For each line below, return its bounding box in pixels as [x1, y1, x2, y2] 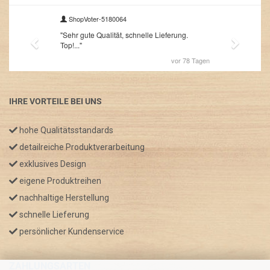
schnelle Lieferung [17, 210, 89, 220]
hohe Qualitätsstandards [17, 125, 113, 136]
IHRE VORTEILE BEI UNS [9, 96, 102, 107]
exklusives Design [17, 159, 86, 169]
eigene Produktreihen [17, 176, 101, 186]
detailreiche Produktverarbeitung [17, 142, 145, 152]
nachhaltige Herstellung [17, 193, 109, 203]
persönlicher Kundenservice [17, 227, 124, 237]
